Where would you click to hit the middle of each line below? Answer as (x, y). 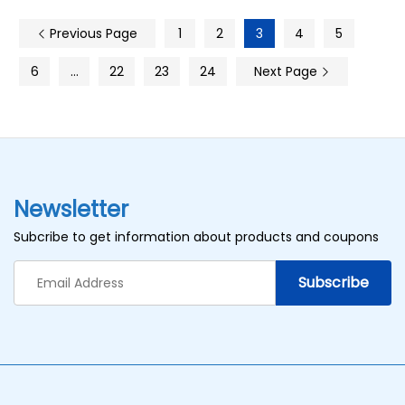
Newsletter (71, 209)
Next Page (287, 71)
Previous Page (92, 33)
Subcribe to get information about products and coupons (196, 237)
